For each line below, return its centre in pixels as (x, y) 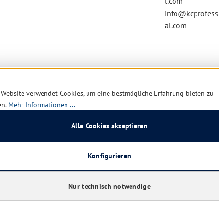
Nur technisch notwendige (109, 186)
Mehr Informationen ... (42, 104)
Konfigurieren (109, 156)
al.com (176, 26)
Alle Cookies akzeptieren (109, 125)
